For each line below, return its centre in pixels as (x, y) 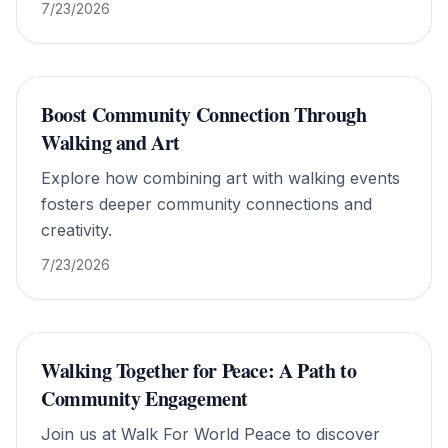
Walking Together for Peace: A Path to (199, 370)
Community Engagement (145, 398)
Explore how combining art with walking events (220, 178)
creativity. (76, 230)
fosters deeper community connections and (206, 204)
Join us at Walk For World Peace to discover (210, 434)
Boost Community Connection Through (204, 114)
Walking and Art (110, 142)
